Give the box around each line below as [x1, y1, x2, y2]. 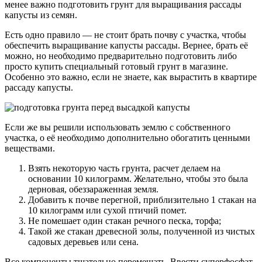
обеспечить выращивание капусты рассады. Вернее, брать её [5, 40, 248, 51]
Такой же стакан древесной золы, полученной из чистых [28, 226, 255, 237]
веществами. [5, 143, 55, 154]
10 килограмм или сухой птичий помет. [28, 205, 187, 216]
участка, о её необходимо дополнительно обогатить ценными [5, 133, 250, 143]
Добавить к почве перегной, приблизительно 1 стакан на [28, 195, 256, 205]
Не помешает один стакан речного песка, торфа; [28, 216, 221, 226]
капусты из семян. [5, 10, 77, 20]
